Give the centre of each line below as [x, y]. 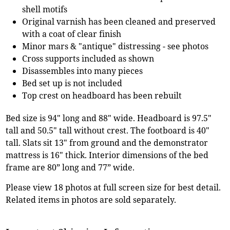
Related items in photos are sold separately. [91, 199]
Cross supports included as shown [88, 58]
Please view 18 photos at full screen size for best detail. [113, 187]
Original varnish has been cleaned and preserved [119, 21]
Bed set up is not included [72, 83]
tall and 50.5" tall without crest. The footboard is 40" [108, 130]
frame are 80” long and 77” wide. [70, 167]
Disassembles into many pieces [83, 71]
